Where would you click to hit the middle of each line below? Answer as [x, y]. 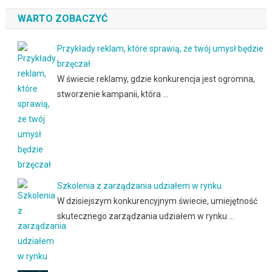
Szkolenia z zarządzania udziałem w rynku [139, 185]
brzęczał [73, 63]
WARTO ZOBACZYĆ [62, 18]
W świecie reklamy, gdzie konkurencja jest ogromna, [156, 79]
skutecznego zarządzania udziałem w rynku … [145, 216]
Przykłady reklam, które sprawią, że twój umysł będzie [160, 48]
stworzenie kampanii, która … [112, 94]
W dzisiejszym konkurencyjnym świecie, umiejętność [157, 201]
